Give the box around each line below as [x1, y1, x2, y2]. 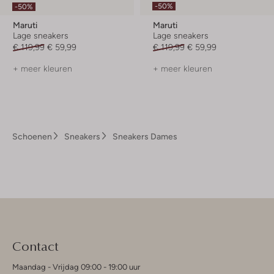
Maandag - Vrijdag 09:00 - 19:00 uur [12, 262, 140, 272]
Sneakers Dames [113, 131, 177, 142]
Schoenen [12, 131, 52, 142]
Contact [12, 236, 59, 256]
